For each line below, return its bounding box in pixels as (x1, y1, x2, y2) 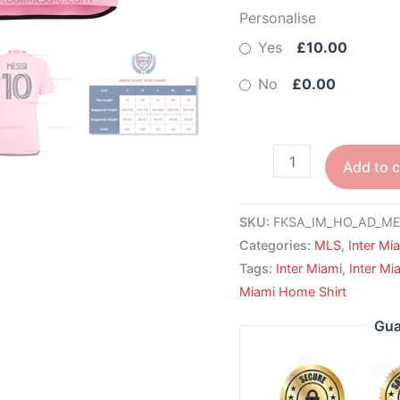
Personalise (239, 8, 317, 27)
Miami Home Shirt (239, 283, 347, 299)
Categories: (239, 237, 315, 253)
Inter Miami (276, 260, 343, 276)
